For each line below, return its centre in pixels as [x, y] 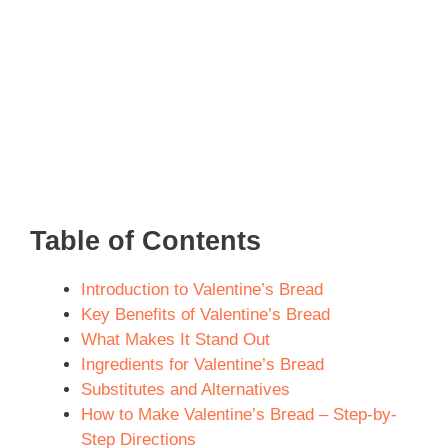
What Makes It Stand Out [175, 339]
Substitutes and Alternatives [185, 389]
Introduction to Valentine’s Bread [202, 289]
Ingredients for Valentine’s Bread [202, 364]
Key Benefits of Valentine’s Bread [205, 314]
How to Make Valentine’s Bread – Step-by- [239, 414]
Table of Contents [145, 240]
